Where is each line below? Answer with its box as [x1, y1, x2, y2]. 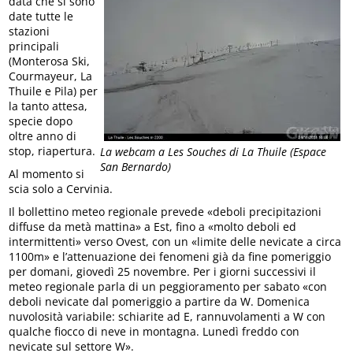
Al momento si [9, 165, 85, 181]
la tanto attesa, [9, 98, 88, 113]
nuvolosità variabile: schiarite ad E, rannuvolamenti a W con [9, 308, 326, 324]
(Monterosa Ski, [9, 53, 91, 69]
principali [9, 38, 60, 54]
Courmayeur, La [9, 68, 93, 84]
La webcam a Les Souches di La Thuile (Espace [99, 144, 326, 160]
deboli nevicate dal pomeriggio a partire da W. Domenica [9, 293, 310, 309]
